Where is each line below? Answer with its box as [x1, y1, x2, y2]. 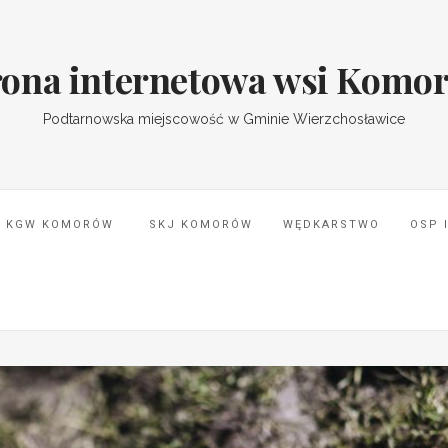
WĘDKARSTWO [283, 218, 380, 231]
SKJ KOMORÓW [144, 218, 253, 231]
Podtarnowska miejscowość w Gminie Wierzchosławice [43, 111, 405, 127]
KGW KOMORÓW [6, 218, 114, 231]
